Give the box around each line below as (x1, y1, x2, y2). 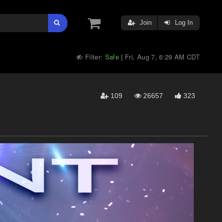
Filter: (83, 52, 105, 61)
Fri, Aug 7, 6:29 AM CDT (125, 52, 200, 61)
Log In (173, 19, 193, 26)
